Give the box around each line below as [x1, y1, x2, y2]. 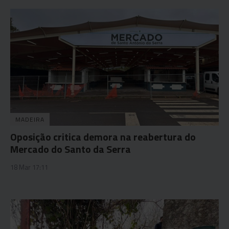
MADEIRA [15, 114, 44, 124]
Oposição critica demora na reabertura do [10, 129, 196, 145]
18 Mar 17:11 [10, 162, 48, 172]
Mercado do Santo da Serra [10, 141, 131, 157]
